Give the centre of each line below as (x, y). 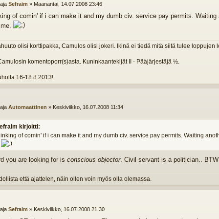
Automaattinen (27, 107)
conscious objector (94, 159)
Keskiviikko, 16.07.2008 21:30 (69, 209)
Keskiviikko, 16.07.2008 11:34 (88, 107)
